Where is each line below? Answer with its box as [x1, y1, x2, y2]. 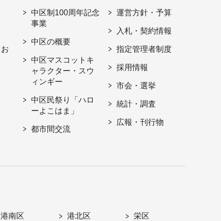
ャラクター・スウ [31, 67, 95, 75]
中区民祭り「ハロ [31, 96, 95, 105]
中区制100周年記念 [31, 8, 100, 17]
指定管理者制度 [116, 45, 172, 54]
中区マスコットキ [31, 56, 95, 65]
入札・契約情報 [116, 27, 172, 36]
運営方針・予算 [116, 8, 172, 17]
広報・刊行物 [116, 118, 164, 127]
